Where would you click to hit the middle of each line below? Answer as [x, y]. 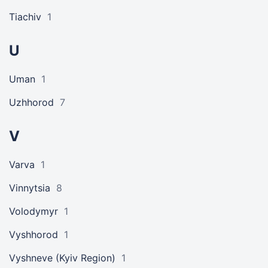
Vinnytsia [30, 188]
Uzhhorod [31, 102]
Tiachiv [25, 17]
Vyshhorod [33, 234]
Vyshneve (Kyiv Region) [62, 258]
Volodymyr [33, 211]
